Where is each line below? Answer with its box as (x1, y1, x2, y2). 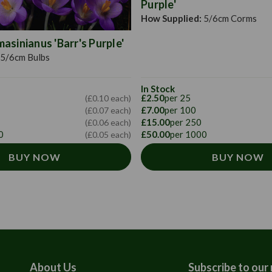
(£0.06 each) (85, 117, 131, 128)
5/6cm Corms (202, 13, 257, 24)
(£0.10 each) (85, 93, 131, 104)
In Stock (141, 83, 175, 95)
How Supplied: (141, 13, 202, 24)
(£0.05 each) (85, 129, 131, 140)
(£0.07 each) (85, 105, 131, 116)
